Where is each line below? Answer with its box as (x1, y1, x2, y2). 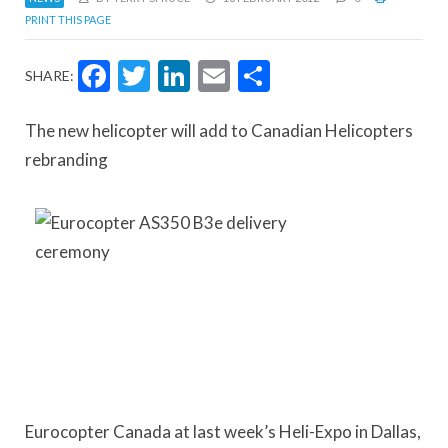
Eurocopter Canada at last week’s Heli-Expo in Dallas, (25, 420, 421, 442)
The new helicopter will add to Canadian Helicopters (25, 119, 413, 141)
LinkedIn (190, 48, 360, 103)
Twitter (150, 48, 296, 103)
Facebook (110, 48, 304, 103)
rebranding (25, 148, 108, 170)
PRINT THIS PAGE (25, 12, 111, 26)
